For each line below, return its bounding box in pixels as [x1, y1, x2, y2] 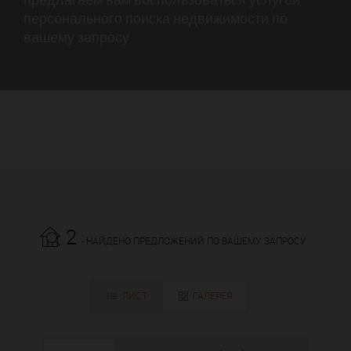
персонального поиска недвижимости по [24, 9, 288, 27]
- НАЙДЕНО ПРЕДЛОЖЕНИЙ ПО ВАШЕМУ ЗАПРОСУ [81, 233, 306, 247]
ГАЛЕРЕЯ [193, 288, 232, 302]
